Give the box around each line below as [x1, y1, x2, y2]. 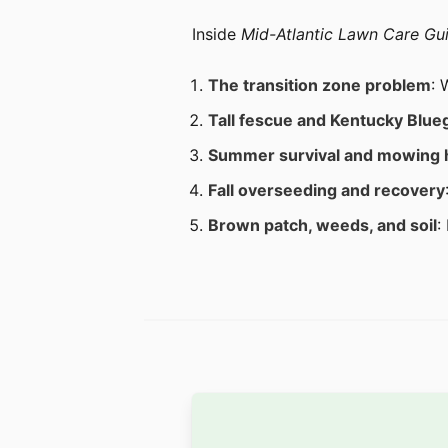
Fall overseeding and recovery [208, 180, 445, 200]
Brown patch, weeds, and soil [208, 215, 437, 235]
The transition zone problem [208, 75, 431, 95]
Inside [192, 24, 241, 44]
